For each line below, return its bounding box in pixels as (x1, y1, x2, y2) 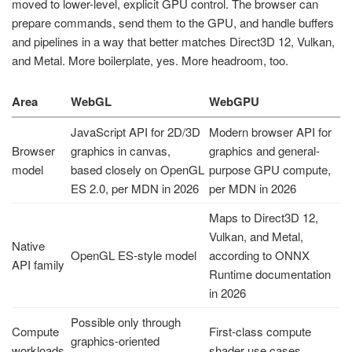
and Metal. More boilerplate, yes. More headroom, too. (12, 51, 288, 68)
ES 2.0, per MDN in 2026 (71, 180, 199, 197)
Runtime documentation (209, 266, 331, 283)
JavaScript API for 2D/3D (71, 123, 200, 141)
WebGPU (209, 93, 259, 111)
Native (12, 237, 45, 255)
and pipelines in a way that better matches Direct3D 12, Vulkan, (12, 32, 335, 49)
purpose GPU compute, (209, 161, 331, 178)
